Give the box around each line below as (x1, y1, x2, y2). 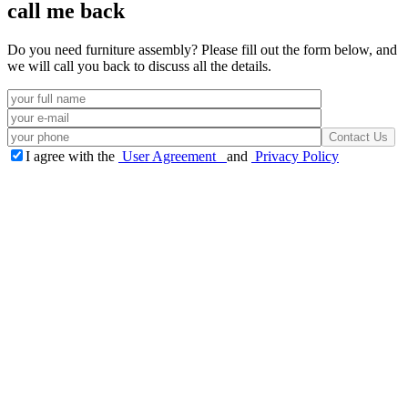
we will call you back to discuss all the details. (7, 58, 271, 75)
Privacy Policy (251, 148, 339, 165)
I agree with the (25, 148, 118, 165)
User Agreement (118, 148, 227, 165)
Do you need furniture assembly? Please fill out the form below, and (7, 42, 397, 58)
